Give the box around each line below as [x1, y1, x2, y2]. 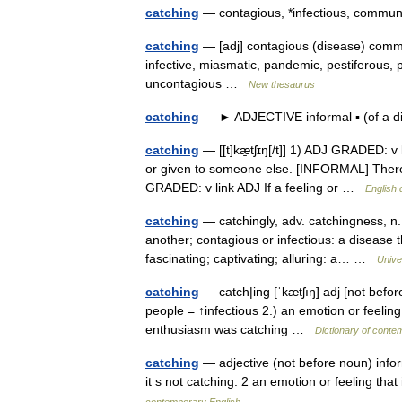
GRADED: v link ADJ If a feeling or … [145, 180, 365, 195]
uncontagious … [145, 76, 249, 91]
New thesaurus [249, 79, 315, 90]
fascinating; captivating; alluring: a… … [145, 251, 377, 266]
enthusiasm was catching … [145, 322, 315, 336]
